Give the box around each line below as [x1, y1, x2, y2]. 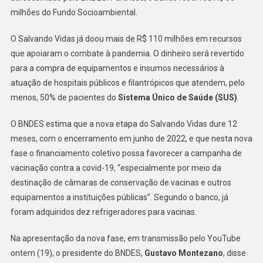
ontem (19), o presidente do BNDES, [10, 248, 144, 258]
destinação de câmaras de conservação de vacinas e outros [10, 177, 231, 187]
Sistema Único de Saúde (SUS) [116, 92, 237, 102]
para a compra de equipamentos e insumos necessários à [10, 63, 224, 73]
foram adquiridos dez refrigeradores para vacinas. [10, 207, 197, 217]
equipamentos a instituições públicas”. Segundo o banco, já [10, 192, 228, 202]
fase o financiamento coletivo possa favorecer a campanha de [10, 148, 242, 158]
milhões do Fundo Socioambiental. [10, 7, 137, 17]
